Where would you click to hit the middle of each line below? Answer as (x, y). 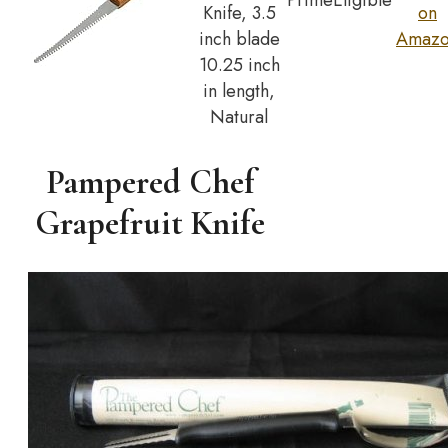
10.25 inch (239, 65)
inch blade (239, 39)
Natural (239, 117)
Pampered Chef (150, 182)
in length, (239, 91)
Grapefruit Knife (150, 223)
